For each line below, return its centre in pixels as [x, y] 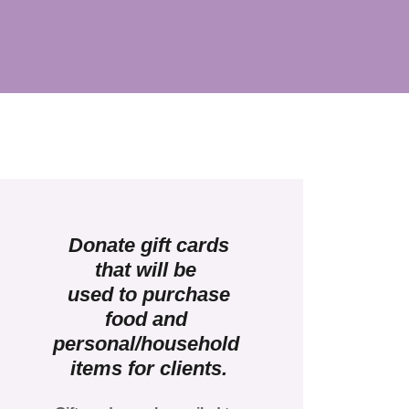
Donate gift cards [148, 245]
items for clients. [148, 368]
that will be [149, 269]
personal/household [148, 343]
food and [148, 319]
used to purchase [148, 294]
